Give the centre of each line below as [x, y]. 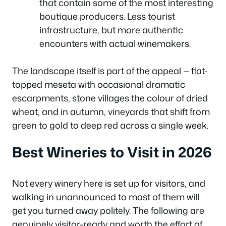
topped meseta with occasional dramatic [99, 84]
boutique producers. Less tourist [107, 16]
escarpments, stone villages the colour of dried [110, 98]
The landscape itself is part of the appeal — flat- [110, 70]
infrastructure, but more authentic [111, 30]
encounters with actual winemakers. [115, 43]
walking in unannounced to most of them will [106, 197]
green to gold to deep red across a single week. [110, 125]
